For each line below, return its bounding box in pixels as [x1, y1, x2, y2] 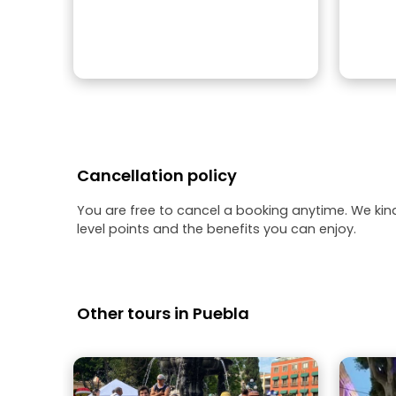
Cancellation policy [77, 164, 237, 187]
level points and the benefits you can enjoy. [77, 220, 356, 238]
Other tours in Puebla [77, 302, 249, 324]
